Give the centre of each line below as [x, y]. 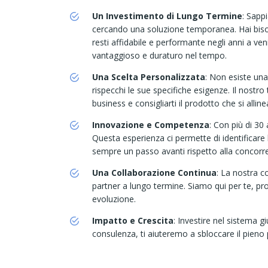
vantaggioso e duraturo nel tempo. [159, 56]
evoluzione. [114, 199]
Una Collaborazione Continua [154, 173]
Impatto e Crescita [133, 221]
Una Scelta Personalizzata [149, 77]
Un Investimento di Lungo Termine [167, 16]
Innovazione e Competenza [151, 125]
